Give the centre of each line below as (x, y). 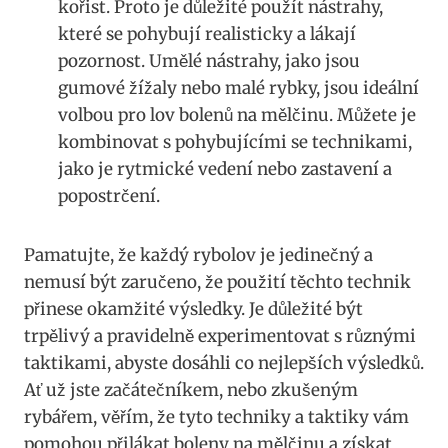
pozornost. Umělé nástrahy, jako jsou (209, 61)
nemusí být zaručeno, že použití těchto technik (217, 282)
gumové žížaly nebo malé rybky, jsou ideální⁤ (238, 88)
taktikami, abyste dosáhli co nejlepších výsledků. (224, 363)
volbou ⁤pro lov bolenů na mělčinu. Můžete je (237, 115)
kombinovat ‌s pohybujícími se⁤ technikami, (235, 142)
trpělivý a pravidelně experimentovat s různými (220, 336)
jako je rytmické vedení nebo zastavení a (225, 169)
